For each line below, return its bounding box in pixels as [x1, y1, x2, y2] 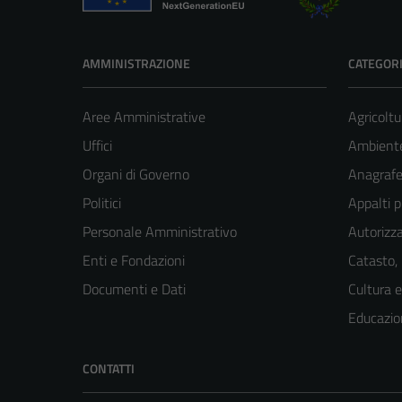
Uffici [83, 135, 112, 157]
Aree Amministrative [83, 106, 205, 128]
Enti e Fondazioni [83, 249, 185, 272]
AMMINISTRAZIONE [83, 54, 190, 74]
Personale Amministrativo [83, 221, 237, 243]
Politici [83, 192, 121, 214]
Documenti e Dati [83, 278, 186, 301]
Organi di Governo [83, 163, 189, 186]
